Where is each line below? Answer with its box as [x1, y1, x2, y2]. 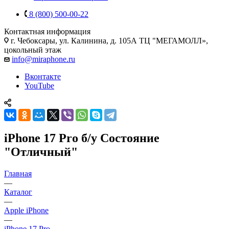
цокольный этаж [4, 45, 61, 54]
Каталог [4, 187, 32, 196]
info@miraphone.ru [12, 54, 75, 63]
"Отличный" [4, 145, 78, 158]
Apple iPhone [4, 205, 49, 215]
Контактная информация [4, 27, 90, 36]
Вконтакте [25, 72, 61, 81]
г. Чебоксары [11, 36, 55, 45]
